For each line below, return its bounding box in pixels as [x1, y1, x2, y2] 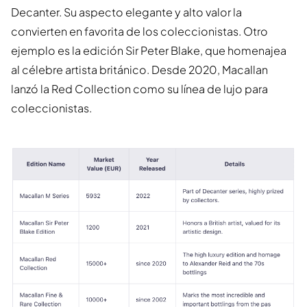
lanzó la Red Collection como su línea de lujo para [11, 82, 268, 97]
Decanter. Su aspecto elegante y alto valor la [11, 5, 242, 20]
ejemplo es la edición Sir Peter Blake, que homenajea [11, 43, 286, 58]
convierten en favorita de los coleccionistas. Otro [11, 24, 268, 39]
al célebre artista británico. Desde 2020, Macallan [11, 62, 268, 77]
